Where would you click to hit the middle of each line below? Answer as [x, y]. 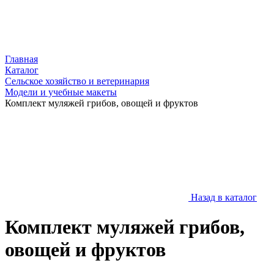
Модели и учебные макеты [61, 92]
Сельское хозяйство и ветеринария [77, 81]
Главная [21, 59]
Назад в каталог [224, 197]
